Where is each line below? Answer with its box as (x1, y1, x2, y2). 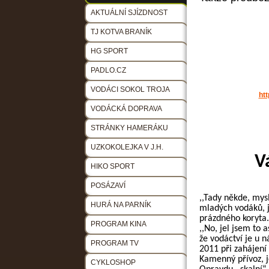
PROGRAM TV (91, 239, 139, 248)
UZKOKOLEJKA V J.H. (91, 143, 163, 152)
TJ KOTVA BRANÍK (91, 28, 152, 37)
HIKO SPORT (91, 162, 134, 171)
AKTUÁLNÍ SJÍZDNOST (91, 8, 168, 17)
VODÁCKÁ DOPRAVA (91, 104, 162, 113)
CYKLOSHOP (91, 258, 136, 267)
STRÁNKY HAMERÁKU (91, 124, 168, 133)
